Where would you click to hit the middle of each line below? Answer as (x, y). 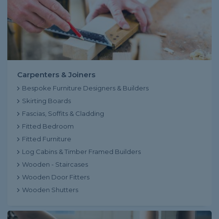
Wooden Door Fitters (56, 177)
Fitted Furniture (47, 139)
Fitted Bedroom (48, 126)
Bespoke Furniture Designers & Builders (85, 88)
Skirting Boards (46, 101)
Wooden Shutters (50, 190)
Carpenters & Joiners (56, 75)
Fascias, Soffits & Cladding (63, 113)
